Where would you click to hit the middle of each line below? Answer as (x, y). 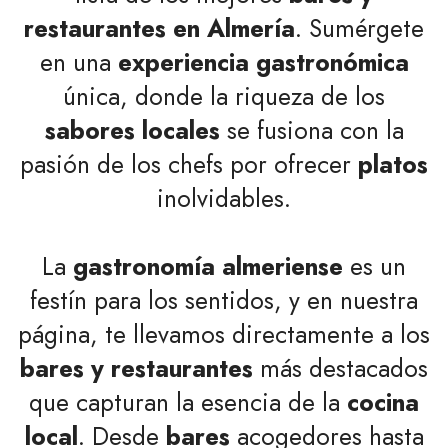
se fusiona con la (311, 130)
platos (393, 164)
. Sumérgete (359, 28)
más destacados (340, 368)
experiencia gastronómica (263, 62)
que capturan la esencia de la (188, 402)
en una (78, 62)
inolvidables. (224, 198)
